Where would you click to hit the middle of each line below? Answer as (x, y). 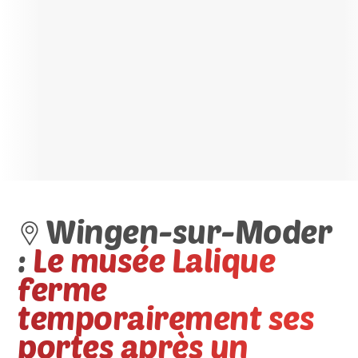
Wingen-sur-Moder (189, 231)
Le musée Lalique (154, 260)
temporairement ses (166, 318)
